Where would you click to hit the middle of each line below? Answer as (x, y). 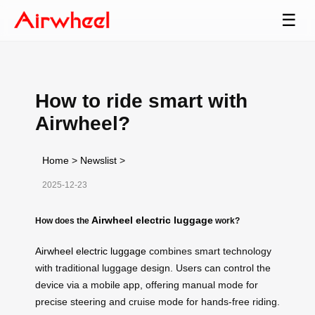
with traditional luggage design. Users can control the (153, 268)
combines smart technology (209, 251)
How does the (63, 220)
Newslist (98, 160)
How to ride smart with (141, 101)
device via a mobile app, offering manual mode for (147, 284)
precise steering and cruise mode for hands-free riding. (157, 301)
